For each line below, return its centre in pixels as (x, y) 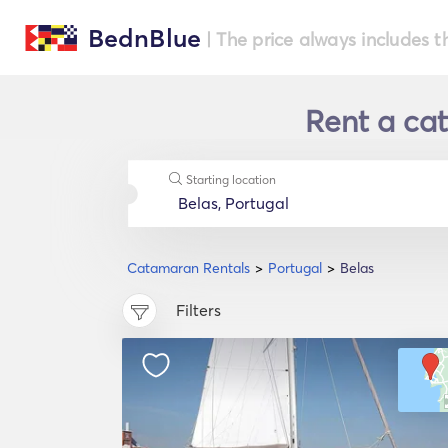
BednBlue (144, 38)
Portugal (295, 268)
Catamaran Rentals (188, 268)
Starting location (230, 179)
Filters (198, 310)
